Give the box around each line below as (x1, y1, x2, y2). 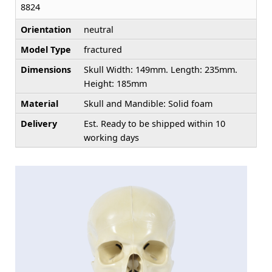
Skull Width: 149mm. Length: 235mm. (84, 63, 237, 75)
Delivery (21, 117, 57, 129)
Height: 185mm (84, 77, 147, 89)
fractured (84, 43, 122, 55)
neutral (84, 23, 114, 35)
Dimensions (21, 63, 71, 75)
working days (84, 131, 139, 143)
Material (21, 97, 58, 109)
